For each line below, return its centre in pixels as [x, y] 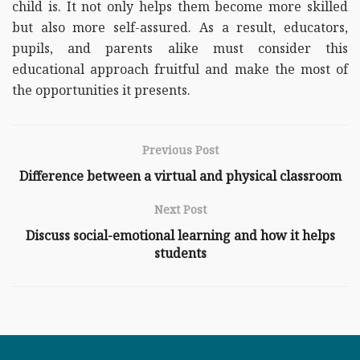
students [180, 253]
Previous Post [180, 149]
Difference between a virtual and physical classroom [180, 176]
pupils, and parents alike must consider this [180, 48]
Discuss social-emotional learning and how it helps [180, 235]
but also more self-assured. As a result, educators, [180, 27]
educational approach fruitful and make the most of [180, 69]
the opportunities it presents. [101, 90]
